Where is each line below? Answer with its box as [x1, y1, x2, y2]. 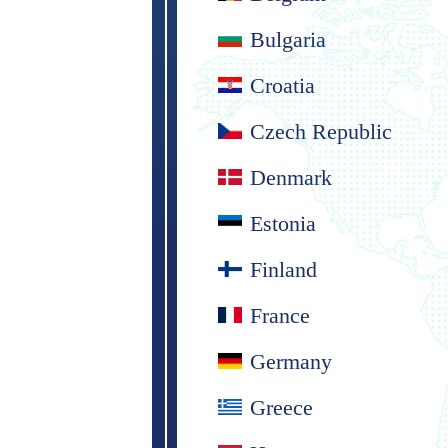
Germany [249, 348, 332, 374]
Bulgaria [249, 26, 326, 52]
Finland [249, 256, 317, 282]
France [249, 302, 310, 328]
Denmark [249, 164, 332, 190]
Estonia [249, 210, 316, 236]
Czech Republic [249, 118, 392, 144]
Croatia [249, 72, 315, 98]
